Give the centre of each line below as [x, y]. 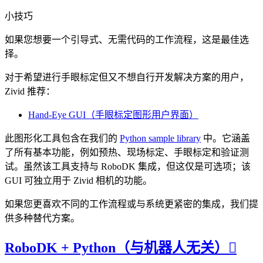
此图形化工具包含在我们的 [62, 139]
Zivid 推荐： [30, 92]
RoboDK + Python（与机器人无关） [117, 248]
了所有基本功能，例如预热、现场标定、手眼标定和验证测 [127, 153]
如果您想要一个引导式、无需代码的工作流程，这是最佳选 [127, 40]
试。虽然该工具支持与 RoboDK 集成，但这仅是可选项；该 [128, 167]
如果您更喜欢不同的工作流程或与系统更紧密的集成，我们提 [131, 204]
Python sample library [160, 139]
